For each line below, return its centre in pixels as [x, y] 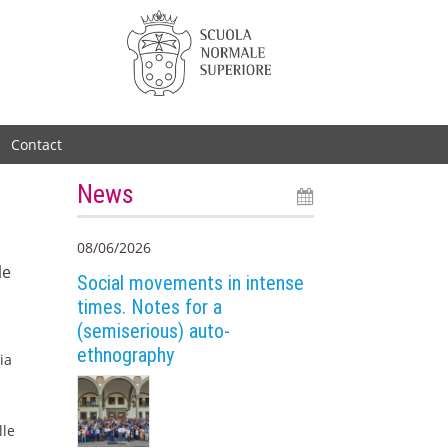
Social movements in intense [191, 282]
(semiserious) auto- [154, 330]
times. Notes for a [150, 306]
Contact [37, 144]
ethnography [126, 354]
